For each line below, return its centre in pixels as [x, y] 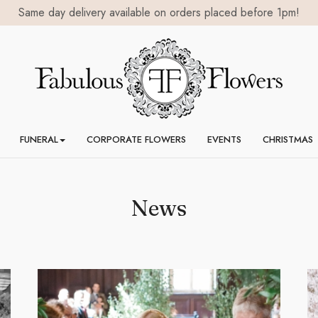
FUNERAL [39, 139]
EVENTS [224, 139]
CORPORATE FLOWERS [136, 139]
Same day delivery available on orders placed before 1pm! [159, 12]
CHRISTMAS [287, 139]
